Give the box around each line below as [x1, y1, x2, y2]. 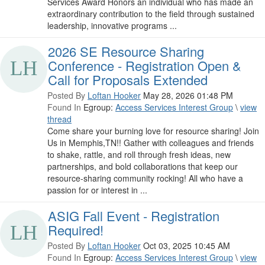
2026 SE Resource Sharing [48, 42, 204, 61]
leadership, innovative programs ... [47, 20, 177, 32]
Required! [48, 221, 104, 240]
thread [47, 113, 72, 125]
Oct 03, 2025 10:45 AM [143, 240, 230, 252]
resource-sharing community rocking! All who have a [47, 172, 243, 185]
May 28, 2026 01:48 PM [143, 89, 233, 102]
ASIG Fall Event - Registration [48, 206, 219, 225]
